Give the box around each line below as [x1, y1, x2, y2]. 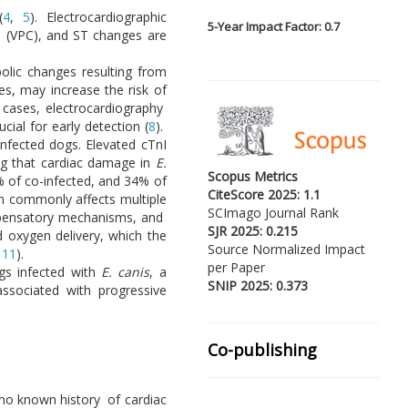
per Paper [207, 259, 265, 277]
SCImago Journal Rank [207, 204, 339, 222]
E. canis [101, 263, 150, 281]
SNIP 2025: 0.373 [207, 277, 308, 295]
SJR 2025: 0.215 [207, 222, 298, 240]
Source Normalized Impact [207, 240, 365, 259]
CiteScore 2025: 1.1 [207, 186, 321, 204]
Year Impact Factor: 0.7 [217, 17, 340, 35]
